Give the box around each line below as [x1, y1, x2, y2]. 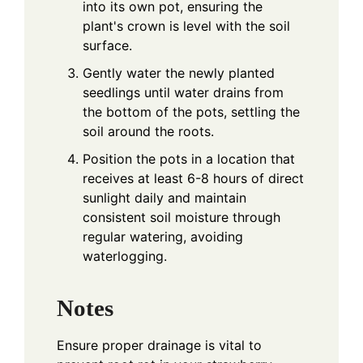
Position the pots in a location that [83, 150, 295, 167]
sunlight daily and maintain [83, 189, 246, 206]
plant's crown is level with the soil [83, 17, 290, 34]
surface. [83, 36, 132, 53]
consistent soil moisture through [83, 208, 280, 225]
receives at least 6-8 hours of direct [83, 169, 304, 186]
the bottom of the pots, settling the [83, 103, 300, 120]
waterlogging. [83, 247, 167, 264]
